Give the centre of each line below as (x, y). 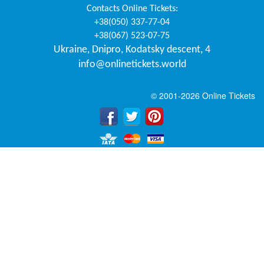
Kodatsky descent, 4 (168, 49)
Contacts (104, 9)
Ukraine (70, 49)
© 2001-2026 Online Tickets (203, 95)
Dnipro (106, 49)
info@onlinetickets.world (132, 64)
